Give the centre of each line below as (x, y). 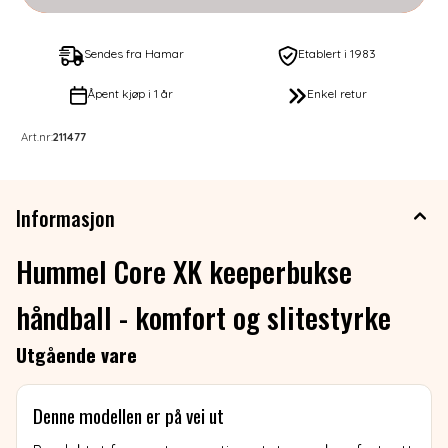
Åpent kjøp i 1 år (130, 93)
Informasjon (65, 217)
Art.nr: (37, 136)
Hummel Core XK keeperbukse (184, 270)
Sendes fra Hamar (134, 53)
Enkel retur (336, 93)
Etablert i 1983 (336, 53)
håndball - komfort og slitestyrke (203, 316)
